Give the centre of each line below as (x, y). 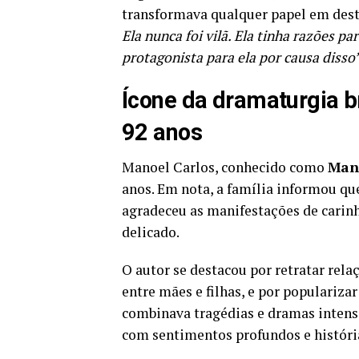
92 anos (162, 132)
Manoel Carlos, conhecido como (225, 167)
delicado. (151, 232)
